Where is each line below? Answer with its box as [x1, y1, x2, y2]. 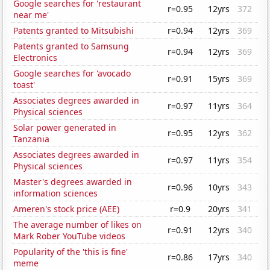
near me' [13, 9, 49, 21]
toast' [13, 79, 36, 91]
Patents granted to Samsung [13, 40, 130, 52]
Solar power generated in [13, 122, 117, 134]
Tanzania [13, 133, 50, 145]
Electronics [13, 52, 58, 64]
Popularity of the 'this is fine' [13, 246, 128, 258]
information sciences [13, 187, 98, 199]
